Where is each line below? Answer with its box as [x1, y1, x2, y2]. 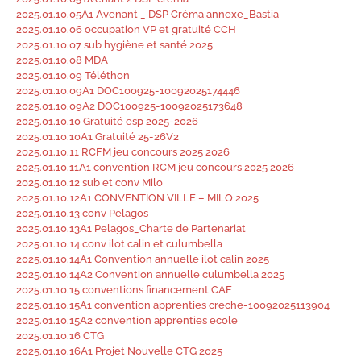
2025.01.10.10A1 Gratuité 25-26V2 [16, 131, 179, 143]
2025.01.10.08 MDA [16, 54, 108, 66]
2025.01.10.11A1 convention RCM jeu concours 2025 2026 [16, 161, 294, 173]
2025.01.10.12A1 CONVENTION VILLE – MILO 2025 [16, 192, 259, 204]
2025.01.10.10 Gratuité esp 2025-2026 [16, 115, 198, 127]
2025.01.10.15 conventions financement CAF [16, 284, 232, 296]
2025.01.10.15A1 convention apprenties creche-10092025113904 [16, 299, 330, 311]
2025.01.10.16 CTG [16, 330, 104, 342]
